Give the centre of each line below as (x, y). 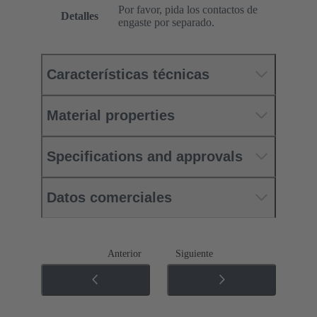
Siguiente (194, 253)
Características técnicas (128, 74)
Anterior (125, 253)
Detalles (79, 16)
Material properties (111, 115)
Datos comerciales (109, 197)
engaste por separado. (166, 22)
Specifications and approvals (145, 156)
